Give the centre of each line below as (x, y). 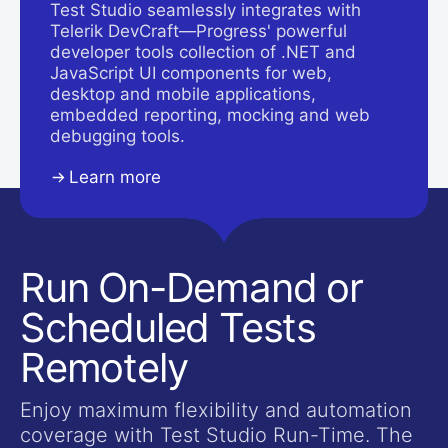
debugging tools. (117, 136)
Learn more (114, 177)
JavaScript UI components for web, (191, 73)
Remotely (104, 368)
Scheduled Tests (168, 328)
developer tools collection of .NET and (203, 52)
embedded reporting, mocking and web (210, 115)
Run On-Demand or (191, 288)
